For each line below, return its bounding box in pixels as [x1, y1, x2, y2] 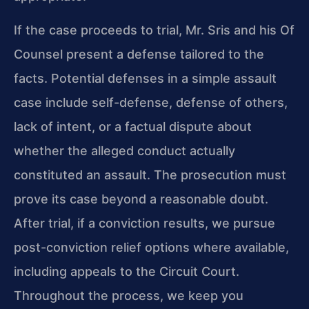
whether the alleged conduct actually [14, 143, 235, 159]
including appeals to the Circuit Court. [14, 264, 239, 279]
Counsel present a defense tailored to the [14, 47, 264, 62]
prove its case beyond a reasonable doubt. [14, 192, 268, 207]
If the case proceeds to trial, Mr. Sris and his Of [14, 23, 295, 38]
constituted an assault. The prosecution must [14, 168, 286, 183]
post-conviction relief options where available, [14, 240, 289, 255]
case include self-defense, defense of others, [14, 95, 288, 110]
